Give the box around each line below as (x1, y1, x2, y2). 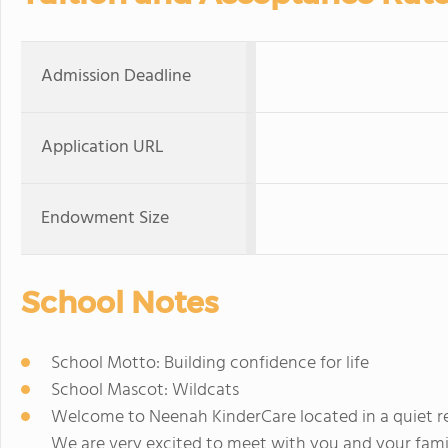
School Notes (21, 284, 218, 321)
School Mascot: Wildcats (51, 376, 239, 405)
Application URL (41, 133, 164, 162)
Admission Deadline (41, 62, 191, 91)
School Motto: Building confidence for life (51, 349, 369, 378)
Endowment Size (41, 204, 169, 233)
